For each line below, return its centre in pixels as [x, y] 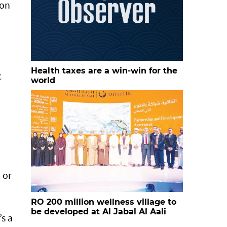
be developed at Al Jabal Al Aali [99, 212]
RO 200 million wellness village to [104, 202]
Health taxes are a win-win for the [104, 71]
